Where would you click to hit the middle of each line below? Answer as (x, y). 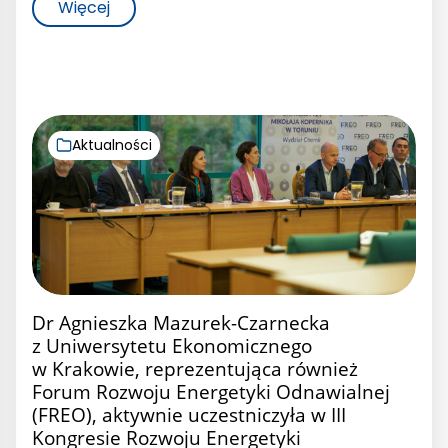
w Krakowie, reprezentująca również (195, 368)
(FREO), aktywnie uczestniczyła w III (189, 414)
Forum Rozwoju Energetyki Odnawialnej (211, 391)
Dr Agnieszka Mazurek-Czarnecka (181, 322)
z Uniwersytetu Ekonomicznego (172, 345)
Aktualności (112, 144)
